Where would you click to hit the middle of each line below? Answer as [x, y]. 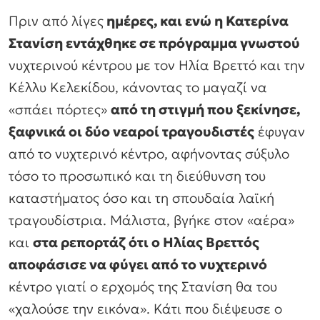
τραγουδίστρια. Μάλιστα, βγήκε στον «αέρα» [151, 220]
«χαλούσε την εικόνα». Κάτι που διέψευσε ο [145, 309]
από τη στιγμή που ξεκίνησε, [205, 110]
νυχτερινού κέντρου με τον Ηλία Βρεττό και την [157, 65]
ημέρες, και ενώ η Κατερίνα [196, 21]
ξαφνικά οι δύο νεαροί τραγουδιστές [131, 132]
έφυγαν [280, 132]
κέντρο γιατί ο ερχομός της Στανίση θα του [143, 287]
